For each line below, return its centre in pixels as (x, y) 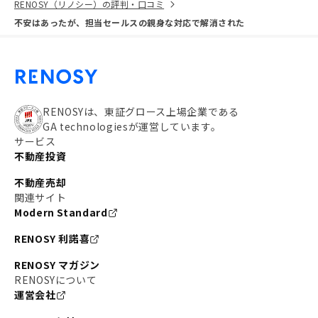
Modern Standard (61, 212)
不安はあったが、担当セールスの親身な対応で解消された (130, 22)
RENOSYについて (56, 280)
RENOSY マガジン (57, 265)
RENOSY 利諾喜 (52, 238)
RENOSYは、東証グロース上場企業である (141, 111)
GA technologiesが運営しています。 (132, 126)
